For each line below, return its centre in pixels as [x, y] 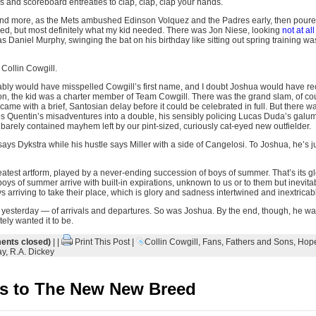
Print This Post [102, 242]
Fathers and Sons [259, 242]
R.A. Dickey [32, 252]
